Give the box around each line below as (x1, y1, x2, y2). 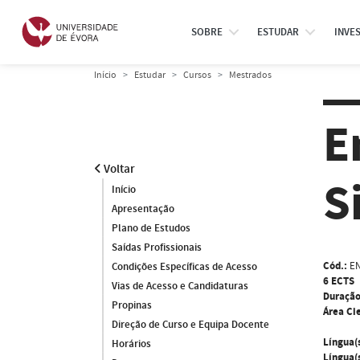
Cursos (183, 68, 211, 81)
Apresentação (112, 202, 174, 216)
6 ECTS (323, 273, 354, 288)
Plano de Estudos (112, 221, 190, 235)
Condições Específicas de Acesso (112, 260, 257, 274)
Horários (112, 337, 151, 351)
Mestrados (229, 68, 272, 81)
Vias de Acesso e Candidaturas (112, 279, 248, 293)
